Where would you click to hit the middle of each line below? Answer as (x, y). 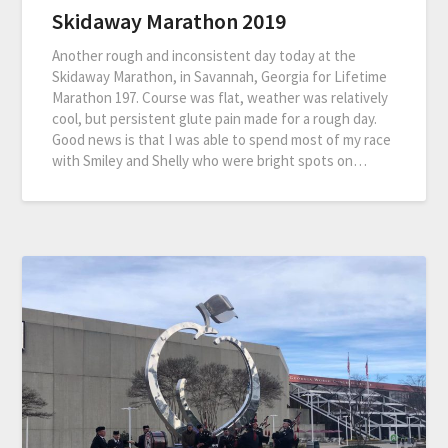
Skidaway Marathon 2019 (169, 20)
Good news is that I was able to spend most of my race (222, 139)
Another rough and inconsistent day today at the (204, 55)
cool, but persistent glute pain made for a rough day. (215, 118)
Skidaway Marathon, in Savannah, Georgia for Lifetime (220, 76)
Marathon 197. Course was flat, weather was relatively (220, 97)
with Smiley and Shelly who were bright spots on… (210, 160)
